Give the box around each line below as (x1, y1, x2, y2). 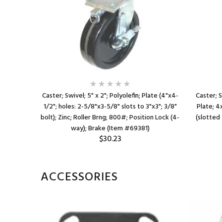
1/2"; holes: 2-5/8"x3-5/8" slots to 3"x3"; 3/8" (43, 101, 177, 112)
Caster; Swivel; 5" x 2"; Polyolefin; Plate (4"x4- (42, 90, 178, 102)
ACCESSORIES (41, 168, 118, 187)
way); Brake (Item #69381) (70, 123, 150, 134)
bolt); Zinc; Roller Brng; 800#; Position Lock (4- (41, 112, 179, 123)
